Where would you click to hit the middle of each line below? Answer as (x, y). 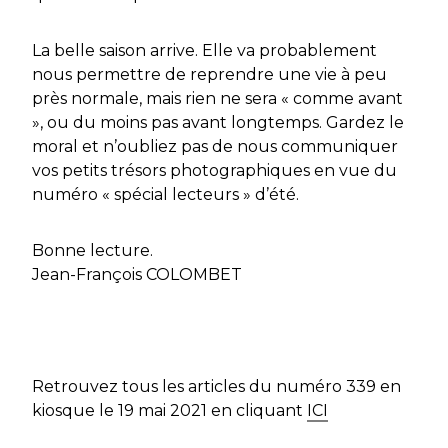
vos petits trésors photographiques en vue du (214, 171)
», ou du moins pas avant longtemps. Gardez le (218, 123)
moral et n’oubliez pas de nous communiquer (215, 147)
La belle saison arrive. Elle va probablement (204, 51)
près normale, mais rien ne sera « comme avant (217, 99)
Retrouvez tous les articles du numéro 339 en (216, 387)
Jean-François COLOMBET (137, 275)
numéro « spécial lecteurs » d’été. (165, 195)
